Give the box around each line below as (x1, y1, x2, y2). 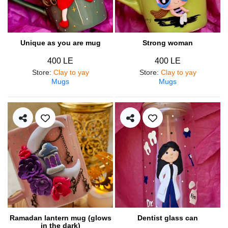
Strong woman (142, 38, 193, 47)
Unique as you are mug (20, 38, 101, 47)
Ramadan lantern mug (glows (9, 213, 111, 222)
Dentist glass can (137, 213, 198, 222)
